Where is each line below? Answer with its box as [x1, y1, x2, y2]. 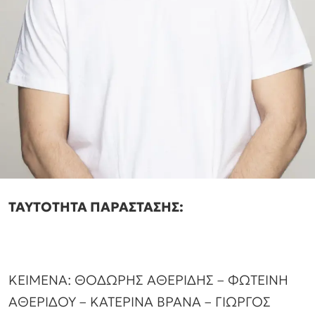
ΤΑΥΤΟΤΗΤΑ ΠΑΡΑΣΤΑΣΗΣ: [8, 198, 184, 215]
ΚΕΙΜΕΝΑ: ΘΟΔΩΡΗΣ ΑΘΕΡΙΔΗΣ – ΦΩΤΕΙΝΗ [8, 271, 288, 289]
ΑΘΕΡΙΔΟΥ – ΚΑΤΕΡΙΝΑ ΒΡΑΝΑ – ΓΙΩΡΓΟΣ [8, 293, 271, 311]
